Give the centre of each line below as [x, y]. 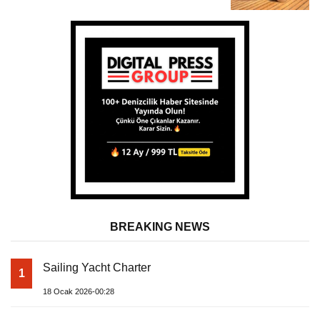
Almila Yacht [53, 9]
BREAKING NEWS [160, 227]
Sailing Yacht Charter [97, 268]
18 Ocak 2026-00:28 [79, 292]
